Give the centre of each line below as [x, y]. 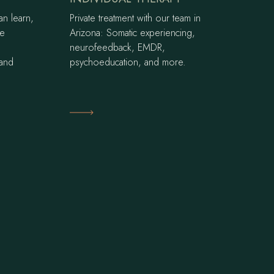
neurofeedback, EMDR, [118, 48]
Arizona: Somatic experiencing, [133, 33]
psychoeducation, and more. [128, 62]
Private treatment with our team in [135, 18]
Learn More [97, 112]
